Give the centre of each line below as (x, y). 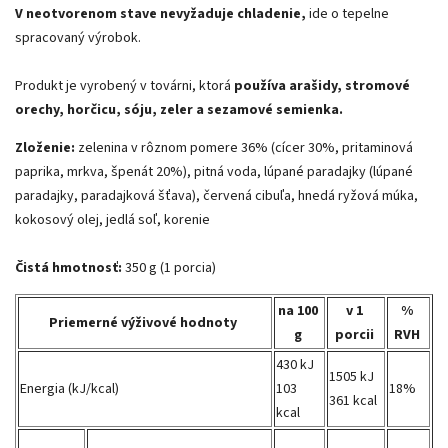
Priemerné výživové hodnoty (143, 322)
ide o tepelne (347, 13)
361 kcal (353, 400)
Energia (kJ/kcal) (69, 388)
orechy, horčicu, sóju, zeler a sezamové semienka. (179, 109)
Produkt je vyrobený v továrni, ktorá (124, 85)
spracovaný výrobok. (78, 37)
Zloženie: (45, 147)
